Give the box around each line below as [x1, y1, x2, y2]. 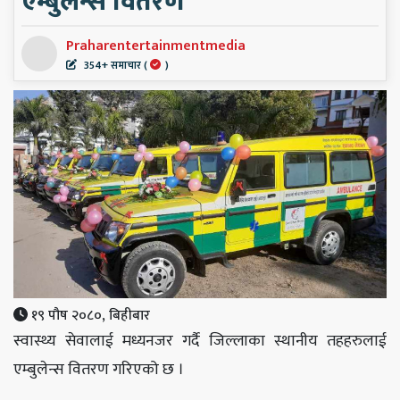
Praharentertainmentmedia [66, 33, 246, 58]
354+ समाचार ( [81, 55, 150, 74]
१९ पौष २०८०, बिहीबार [28, 303, 150, 328]
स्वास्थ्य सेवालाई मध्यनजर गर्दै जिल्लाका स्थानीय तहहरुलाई [13, 327, 387, 354]
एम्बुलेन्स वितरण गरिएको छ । [13, 355, 184, 383]
